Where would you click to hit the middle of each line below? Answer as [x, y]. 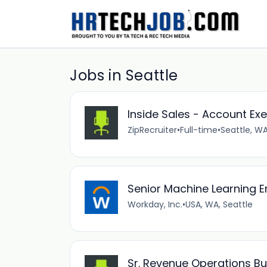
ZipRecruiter [152, 130]
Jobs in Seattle [124, 75]
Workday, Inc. [155, 204]
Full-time [199, 130]
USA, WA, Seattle [219, 204]
